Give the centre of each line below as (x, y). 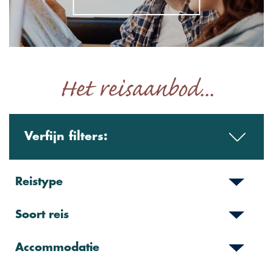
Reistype (39, 183)
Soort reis (42, 215)
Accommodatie (57, 248)
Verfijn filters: (66, 137)
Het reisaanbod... (136, 90)
